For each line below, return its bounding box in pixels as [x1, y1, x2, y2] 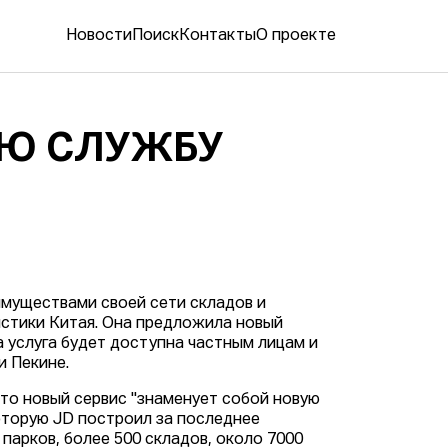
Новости [66, 28, 132, 45]
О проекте [256, 28, 336, 45]
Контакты [179, 28, 256, 45]
